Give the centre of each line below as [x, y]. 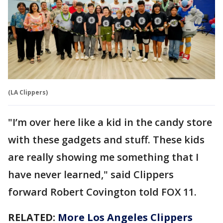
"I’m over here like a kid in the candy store [110, 122]
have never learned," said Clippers [91, 174]
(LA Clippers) [28, 92]
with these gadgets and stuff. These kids [106, 139]
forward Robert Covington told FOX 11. [104, 192]
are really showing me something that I [103, 157]
